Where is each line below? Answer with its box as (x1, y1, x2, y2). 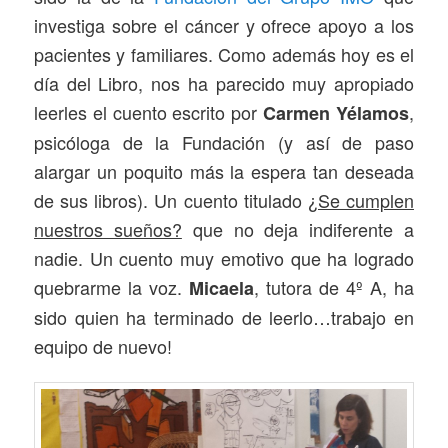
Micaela (189, 275, 255, 302)
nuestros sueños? (34, 216, 182, 243)
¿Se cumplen (307, 187, 414, 214)
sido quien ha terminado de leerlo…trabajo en (34, 304, 414, 331)
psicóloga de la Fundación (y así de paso (34, 129, 414, 156)
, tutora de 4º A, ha (254, 274, 414, 301)
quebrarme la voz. (34, 274, 190, 301)
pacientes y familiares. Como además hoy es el (34, 41, 414, 68)
